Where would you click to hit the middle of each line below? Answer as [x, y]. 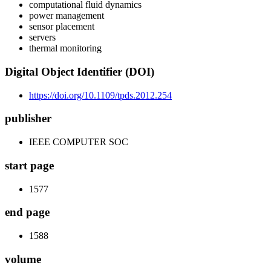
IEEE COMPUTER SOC [79, 142]
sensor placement [62, 27]
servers [42, 38]
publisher [28, 119]
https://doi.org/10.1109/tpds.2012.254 [100, 95]
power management [67, 16]
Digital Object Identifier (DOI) [80, 72]
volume [23, 259]
